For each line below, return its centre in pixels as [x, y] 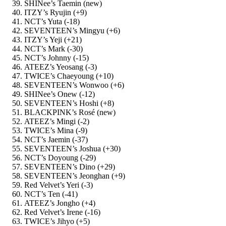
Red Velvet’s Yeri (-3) [59, 185]
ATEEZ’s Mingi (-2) [57, 121]
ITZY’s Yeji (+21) [53, 39]
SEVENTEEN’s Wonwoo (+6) [74, 85]
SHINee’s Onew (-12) [60, 94]
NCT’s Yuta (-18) [52, 21]
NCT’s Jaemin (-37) [56, 139]
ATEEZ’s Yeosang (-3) [61, 67]
